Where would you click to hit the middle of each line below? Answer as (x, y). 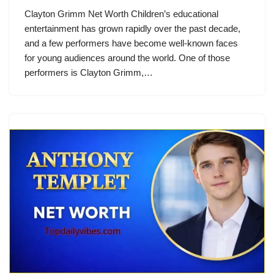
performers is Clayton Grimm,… (90, 73)
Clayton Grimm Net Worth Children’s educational (121, 14)
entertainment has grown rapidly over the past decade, (132, 29)
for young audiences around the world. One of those (127, 58)
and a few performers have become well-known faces (131, 43)
